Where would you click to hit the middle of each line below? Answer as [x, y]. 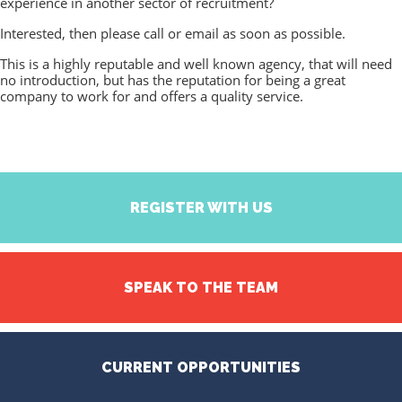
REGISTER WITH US [201, 208]
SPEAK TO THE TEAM [201, 288]
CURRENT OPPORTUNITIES [201, 368]
